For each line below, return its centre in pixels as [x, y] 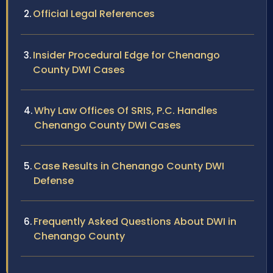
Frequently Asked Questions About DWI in [135, 222]
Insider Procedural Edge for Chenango [126, 55]
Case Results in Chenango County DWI [129, 166]
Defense [54, 181]
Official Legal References [94, 14]
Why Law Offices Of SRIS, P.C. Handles [126, 111]
